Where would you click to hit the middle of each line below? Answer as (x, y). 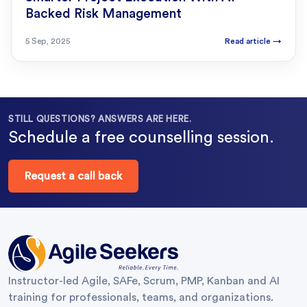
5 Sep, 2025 (48, 41)
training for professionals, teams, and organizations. (141, 298)
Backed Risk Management (103, 14)
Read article (249, 41)
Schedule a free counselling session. (141, 138)
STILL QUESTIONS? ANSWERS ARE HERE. (100, 119)
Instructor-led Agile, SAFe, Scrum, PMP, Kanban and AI (144, 281)
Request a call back (73, 176)
